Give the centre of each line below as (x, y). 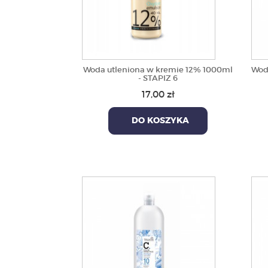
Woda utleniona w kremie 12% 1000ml (158, 70)
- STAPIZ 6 (158, 78)
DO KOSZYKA (158, 121)
